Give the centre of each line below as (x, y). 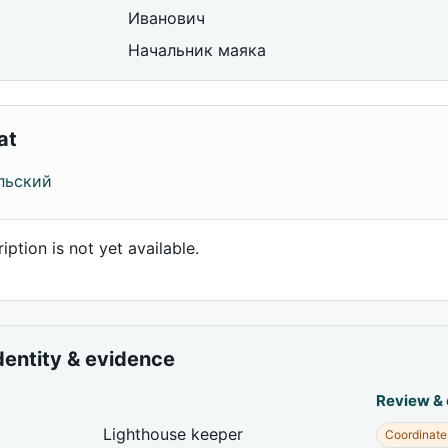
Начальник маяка (197, 50)
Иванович (167, 18)
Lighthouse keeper (173, 434)
